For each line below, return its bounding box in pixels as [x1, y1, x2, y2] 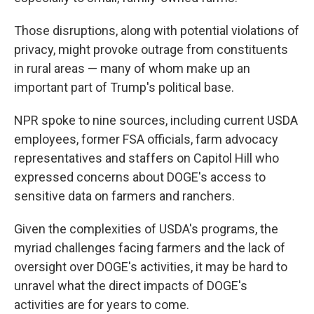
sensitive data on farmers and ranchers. [14, 189, 235, 203]
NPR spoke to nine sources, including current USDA [14, 113, 298, 128]
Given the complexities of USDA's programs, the [14, 221, 278, 236]
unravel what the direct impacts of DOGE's [14, 278, 247, 293]
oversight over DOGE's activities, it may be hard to [14, 259, 287, 274]
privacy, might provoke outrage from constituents [14, 42, 288, 57]
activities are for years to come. [14, 297, 189, 312]
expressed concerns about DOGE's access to [14, 170, 266, 184]
